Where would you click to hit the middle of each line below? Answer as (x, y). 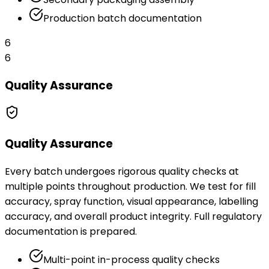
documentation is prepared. (71, 231)
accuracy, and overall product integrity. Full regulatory (133, 216)
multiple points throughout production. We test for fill (130, 186)
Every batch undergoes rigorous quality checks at (122, 171)
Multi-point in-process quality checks (131, 259)
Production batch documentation (122, 18)
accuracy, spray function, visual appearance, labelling (131, 201)
